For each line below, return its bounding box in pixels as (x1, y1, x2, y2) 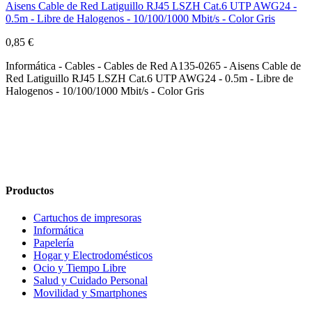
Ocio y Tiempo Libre (33, 262, 126, 274)
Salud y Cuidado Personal (33, 274, 148, 287)
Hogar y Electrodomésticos (33, 249, 153, 262)
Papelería (33, 237, 74, 249)
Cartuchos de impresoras (33, 212, 141, 224)
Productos (6, 184, 54, 196)
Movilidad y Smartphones (33, 287, 147, 299)
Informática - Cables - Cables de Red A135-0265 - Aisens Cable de (6, 59, 301, 72)
